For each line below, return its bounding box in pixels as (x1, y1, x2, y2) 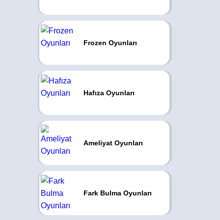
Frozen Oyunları (83, 39, 137, 47)
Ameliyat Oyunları (83, 139, 143, 147)
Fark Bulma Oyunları (83, 189, 152, 197)
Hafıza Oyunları (83, 89, 135, 97)
